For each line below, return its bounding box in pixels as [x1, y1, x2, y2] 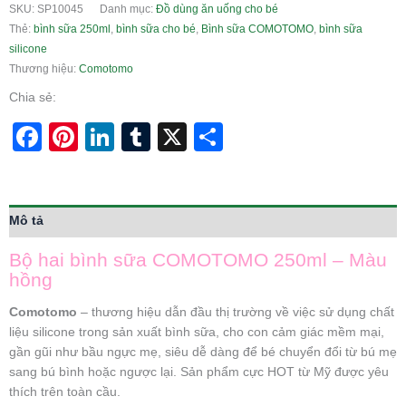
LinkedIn [114, 120, 225, 153]
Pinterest [78, 120, 193, 153]
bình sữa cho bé [116, 22, 196, 35]
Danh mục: [100, 2, 156, 15]
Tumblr [150, 120, 241, 153]
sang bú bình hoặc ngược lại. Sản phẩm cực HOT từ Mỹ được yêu [9, 364, 389, 379]
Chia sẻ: [9, 90, 56, 104]
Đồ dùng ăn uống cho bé [156, 2, 278, 15]
